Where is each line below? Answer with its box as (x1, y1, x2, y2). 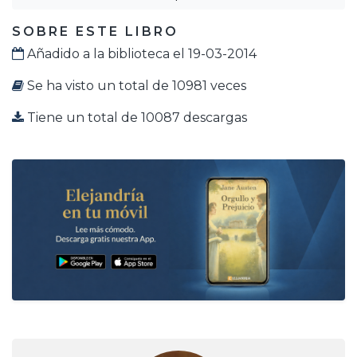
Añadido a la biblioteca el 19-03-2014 (24, 46, 257, 62)
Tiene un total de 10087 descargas (24, 110, 247, 126)
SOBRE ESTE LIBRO (12, 24, 178, 40)
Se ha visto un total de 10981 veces (24, 78, 246, 94)
